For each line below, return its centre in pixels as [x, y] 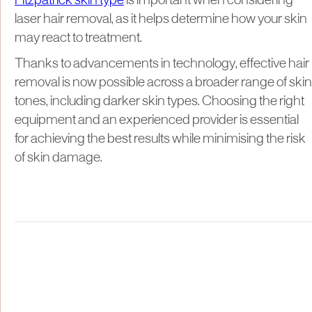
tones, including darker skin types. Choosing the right [159, 101]
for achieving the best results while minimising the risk [160, 139]
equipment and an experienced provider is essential [157, 120]
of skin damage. [58, 158]
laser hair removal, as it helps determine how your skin [161, 19]
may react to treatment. [78, 38]
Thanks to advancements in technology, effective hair [162, 64]
